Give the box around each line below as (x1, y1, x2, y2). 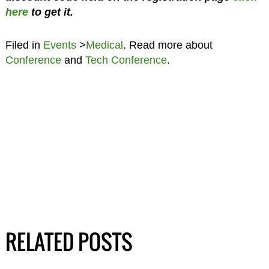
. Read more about (122, 39, 213, 51)
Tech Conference (85, 54, 167, 66)
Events (43, 39, 76, 51)
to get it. (28, 6, 73, 18)
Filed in (5, 39, 43, 51)
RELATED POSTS (5, 226, 133, 257)
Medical (85, 39, 123, 51)
